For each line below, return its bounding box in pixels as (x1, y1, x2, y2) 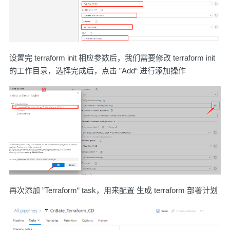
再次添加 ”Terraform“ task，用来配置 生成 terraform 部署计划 (9, 186, 218, 195)
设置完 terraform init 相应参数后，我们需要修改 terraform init (9, 53, 215, 62)
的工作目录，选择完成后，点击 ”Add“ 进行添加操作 (9, 66, 186, 75)
